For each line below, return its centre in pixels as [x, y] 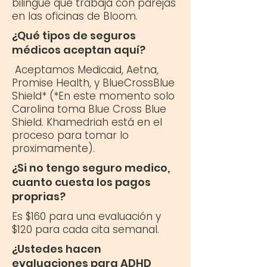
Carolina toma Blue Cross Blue [89, 109]
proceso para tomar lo [70, 135]
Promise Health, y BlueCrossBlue [93, 83]
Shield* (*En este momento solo [93, 96]
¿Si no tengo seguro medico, [91, 168]
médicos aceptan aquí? [79, 50]
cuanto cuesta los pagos [81, 182]
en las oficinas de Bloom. [75, 16]
